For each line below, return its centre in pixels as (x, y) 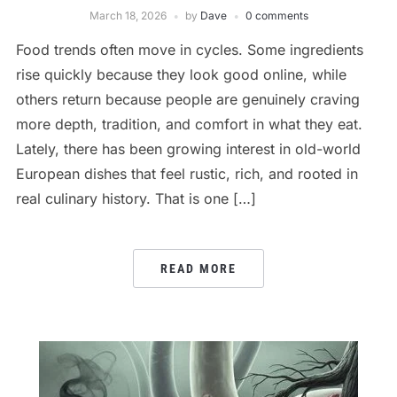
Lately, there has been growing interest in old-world (188, 148)
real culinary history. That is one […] (136, 198)
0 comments (276, 15)
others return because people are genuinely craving (187, 99)
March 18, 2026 (128, 15)
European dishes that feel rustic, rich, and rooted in (187, 173)
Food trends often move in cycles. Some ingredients (189, 49)
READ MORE (198, 268)
